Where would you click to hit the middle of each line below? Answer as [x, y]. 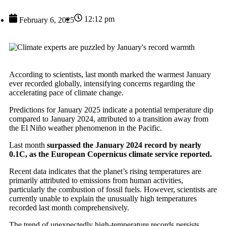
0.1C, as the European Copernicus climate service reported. [110, 154]
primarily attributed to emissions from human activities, [96, 180]
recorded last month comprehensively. [69, 207]
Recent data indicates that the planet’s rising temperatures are [105, 171]
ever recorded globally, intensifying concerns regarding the [102, 83]
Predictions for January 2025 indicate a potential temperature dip [111, 109]
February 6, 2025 [47, 20]
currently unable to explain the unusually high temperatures [103, 198]
